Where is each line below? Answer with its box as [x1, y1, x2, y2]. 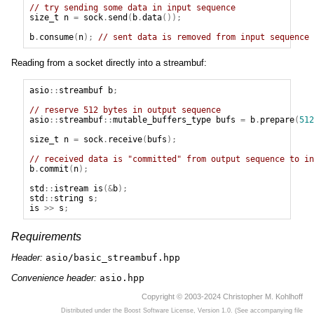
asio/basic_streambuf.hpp [46, 252, 180, 264]
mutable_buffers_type [112, 115, 211, 125]
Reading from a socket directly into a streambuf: [11, 57, 207, 69]
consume [39, 32, 74, 42]
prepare [259, 115, 294, 125]
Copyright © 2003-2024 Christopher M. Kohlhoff [142, 292, 303, 301]
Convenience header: [11, 272, 100, 283]
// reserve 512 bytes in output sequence [29, 105, 221, 116]
